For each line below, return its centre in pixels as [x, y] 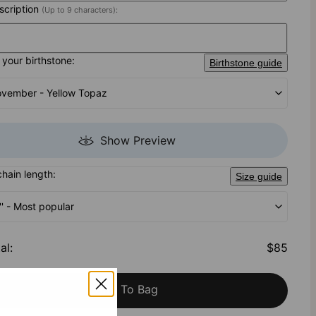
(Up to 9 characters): [80, 10]
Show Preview [138, 141]
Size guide [259, 177]
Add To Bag [126, 290]
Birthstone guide [245, 63]
